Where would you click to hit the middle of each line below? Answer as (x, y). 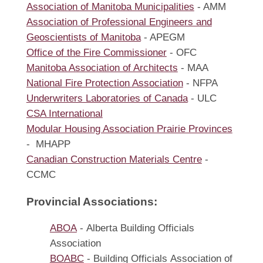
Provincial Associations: (92, 202)
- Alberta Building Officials (135, 228)
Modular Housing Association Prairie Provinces (129, 129)
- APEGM (163, 38)
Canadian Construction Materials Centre (114, 160)
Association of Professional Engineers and (119, 22)
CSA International (64, 114)
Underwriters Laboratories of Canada (107, 99)
